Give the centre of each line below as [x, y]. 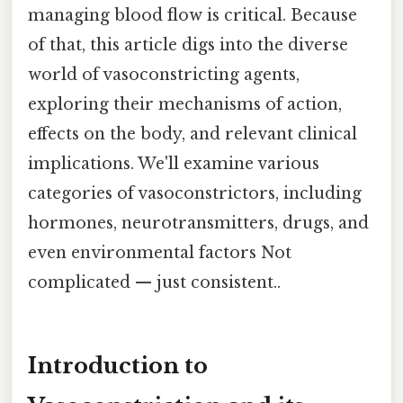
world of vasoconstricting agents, [164, 74]
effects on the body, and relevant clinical [193, 134]
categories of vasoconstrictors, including [195, 193]
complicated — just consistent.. [154, 282]
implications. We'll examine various [174, 163]
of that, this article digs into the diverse [188, 45]
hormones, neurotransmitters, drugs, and [198, 223]
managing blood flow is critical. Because [193, 15]
